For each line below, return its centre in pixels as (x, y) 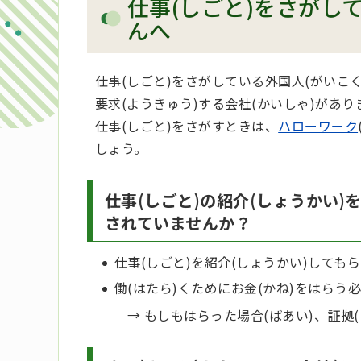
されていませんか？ (178, 223)
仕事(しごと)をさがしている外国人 (200, 81)
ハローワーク (318, 126)
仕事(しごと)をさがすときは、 (187, 126)
